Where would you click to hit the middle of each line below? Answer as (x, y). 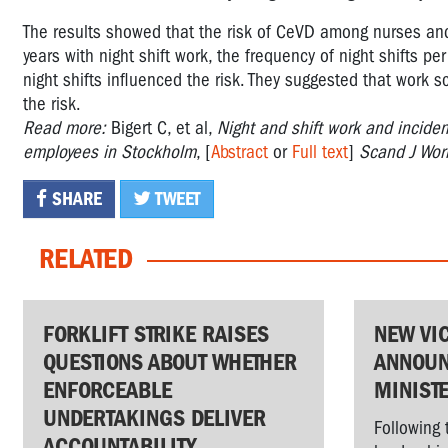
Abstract (239, 152)
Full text (320, 152)
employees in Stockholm (109, 152)
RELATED (86, 258)
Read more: (67, 128)
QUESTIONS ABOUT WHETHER (170, 362)
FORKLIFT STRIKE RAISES (156, 334)
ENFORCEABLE (107, 390)
